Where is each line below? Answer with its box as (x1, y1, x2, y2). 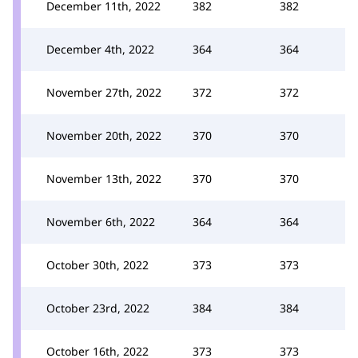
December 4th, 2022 (46, 41, 154, 57)
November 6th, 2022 (46, 213, 155, 229)
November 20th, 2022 (46, 127, 161, 143)
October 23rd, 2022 (46, 300, 149, 316)
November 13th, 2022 (46, 170, 161, 186)
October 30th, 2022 (46, 257, 149, 272)
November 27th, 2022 (46, 84, 161, 100)
